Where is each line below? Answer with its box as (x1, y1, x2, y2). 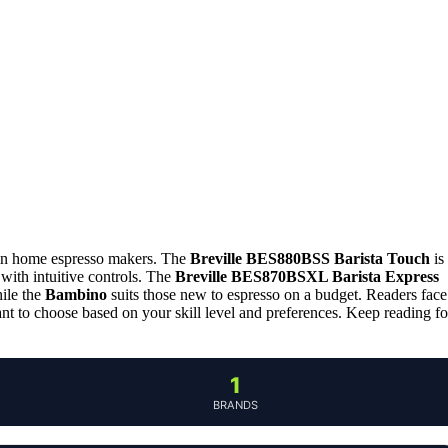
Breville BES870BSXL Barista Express (175, 267, 439, 285)
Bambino (45, 285, 107, 303)
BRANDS (212, 397, 258, 412)
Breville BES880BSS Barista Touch (190, 249, 430, 267)
